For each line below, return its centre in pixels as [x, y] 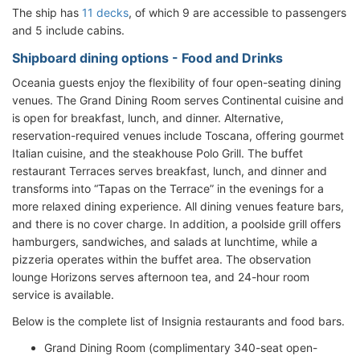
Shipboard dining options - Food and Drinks [147, 57]
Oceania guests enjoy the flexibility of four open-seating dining [177, 82]
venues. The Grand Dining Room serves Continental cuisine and [178, 100]
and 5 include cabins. [68, 30]
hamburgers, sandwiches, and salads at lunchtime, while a [165, 241]
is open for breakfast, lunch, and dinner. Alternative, [148, 117]
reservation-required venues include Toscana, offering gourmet [178, 135]
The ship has [47, 12]
